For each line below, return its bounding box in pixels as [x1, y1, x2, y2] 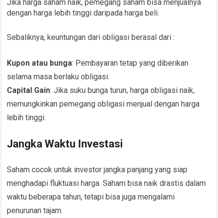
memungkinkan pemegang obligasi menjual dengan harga [7, 99, 200, 109]
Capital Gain [7, 86, 51, 95]
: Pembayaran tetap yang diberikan [72, 58, 189, 68]
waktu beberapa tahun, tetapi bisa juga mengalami [7, 192, 175, 202]
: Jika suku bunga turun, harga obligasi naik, [50, 86, 195, 95]
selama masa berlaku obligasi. [7, 72, 110, 82]
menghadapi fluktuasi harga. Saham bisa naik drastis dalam [7, 179, 206, 188]
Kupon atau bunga [7, 58, 73, 68]
